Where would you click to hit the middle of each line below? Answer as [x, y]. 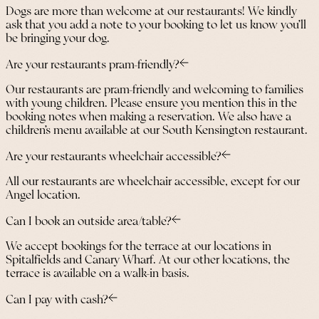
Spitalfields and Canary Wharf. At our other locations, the [148, 261]
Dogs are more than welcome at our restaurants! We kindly [151, 12]
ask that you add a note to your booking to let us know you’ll [156, 26]
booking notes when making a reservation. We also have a [148, 117]
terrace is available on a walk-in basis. [98, 274]
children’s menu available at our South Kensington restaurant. [157, 131]
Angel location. [43, 196]
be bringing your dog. [58, 39]
